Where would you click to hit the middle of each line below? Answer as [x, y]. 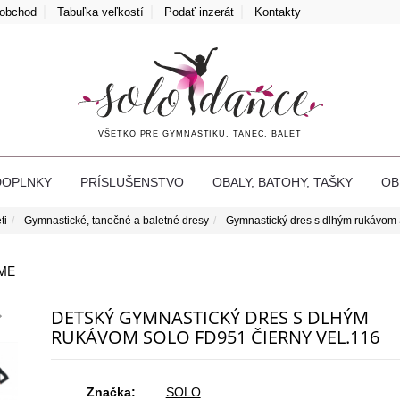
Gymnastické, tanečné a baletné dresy [117, 220]
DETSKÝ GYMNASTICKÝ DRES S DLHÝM [209, 317]
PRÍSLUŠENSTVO [132, 182]
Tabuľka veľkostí [100, 12]
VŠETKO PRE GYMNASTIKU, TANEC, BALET [200, 133]
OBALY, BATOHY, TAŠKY [283, 182]
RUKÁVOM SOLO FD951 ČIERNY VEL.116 [215, 337]
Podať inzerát [199, 12]
